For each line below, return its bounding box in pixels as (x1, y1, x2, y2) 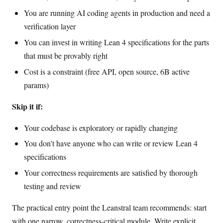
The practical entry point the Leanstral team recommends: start (12, 202, 207, 213)
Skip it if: (12, 100, 43, 112)
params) (24, 79, 49, 90)
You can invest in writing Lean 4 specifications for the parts (24, 36, 209, 47)
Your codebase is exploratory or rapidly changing (24, 122, 178, 133)
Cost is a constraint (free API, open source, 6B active (24, 66, 190, 77)
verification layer (24, 21, 76, 32)
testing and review (24, 181, 81, 192)
